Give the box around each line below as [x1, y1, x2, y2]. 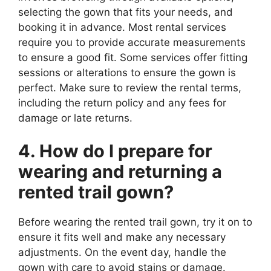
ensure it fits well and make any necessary [18, 231, 226, 244]
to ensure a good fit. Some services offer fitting [18, 51, 247, 64]
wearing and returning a [18, 161, 222, 183]
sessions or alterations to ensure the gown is [18, 66, 236, 79]
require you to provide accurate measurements [18, 36, 246, 48]
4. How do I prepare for [18, 140, 212, 162]
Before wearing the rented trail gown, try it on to [18, 216, 252, 229]
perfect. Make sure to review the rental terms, [18, 81, 241, 94]
